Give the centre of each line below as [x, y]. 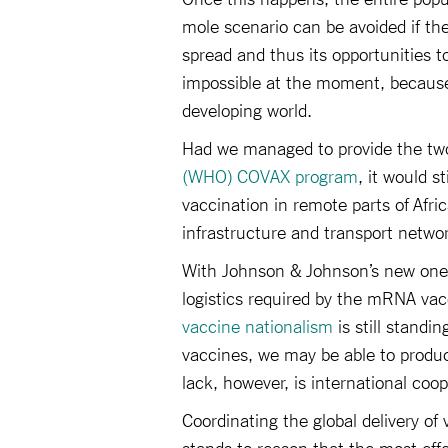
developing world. [249, 109]
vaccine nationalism [257, 325]
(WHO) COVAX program [270, 175]
